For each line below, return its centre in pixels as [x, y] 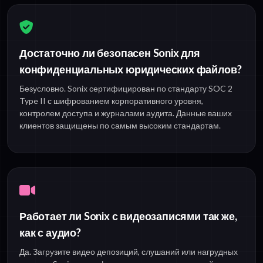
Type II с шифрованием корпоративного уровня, [111, 100]
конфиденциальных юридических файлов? [131, 69]
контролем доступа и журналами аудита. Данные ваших [126, 113]
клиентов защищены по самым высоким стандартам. [120, 125]
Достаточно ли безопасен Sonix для [110, 53]
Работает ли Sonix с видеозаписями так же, [128, 216]
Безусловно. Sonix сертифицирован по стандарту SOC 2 [126, 88]
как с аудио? [50, 232]
